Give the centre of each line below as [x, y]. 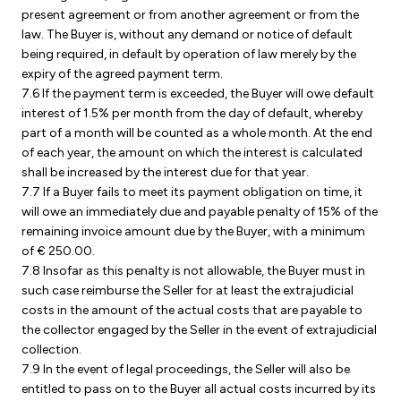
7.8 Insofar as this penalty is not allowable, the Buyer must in [193, 271]
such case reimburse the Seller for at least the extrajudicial [188, 290]
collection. [51, 350]
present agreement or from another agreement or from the [190, 15]
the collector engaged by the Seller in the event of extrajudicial [199, 330]
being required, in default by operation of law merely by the [189, 54]
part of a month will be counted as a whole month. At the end [197, 133]
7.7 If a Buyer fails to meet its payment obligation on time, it [192, 192]
